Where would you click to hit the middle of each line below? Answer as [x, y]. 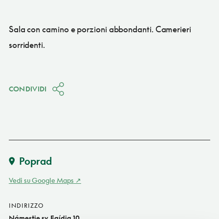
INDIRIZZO [26, 205]
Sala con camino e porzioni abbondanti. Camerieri [100, 29]
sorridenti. [27, 44]
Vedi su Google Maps [41, 180]
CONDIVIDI [28, 88]
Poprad [35, 161]
